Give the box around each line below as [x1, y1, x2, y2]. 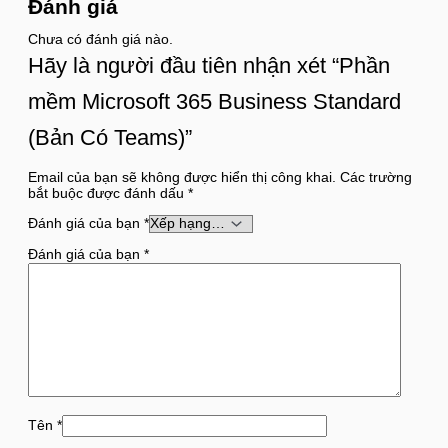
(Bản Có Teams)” [28, 124, 192, 150]
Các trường [340, 169, 412, 185]
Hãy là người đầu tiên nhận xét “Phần [28, 52, 390, 78]
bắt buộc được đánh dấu [28, 185, 188, 201]
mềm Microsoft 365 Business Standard [28, 88, 401, 114]
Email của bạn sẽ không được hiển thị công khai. [28, 169, 336, 185]
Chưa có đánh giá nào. [28, 31, 173, 47]
